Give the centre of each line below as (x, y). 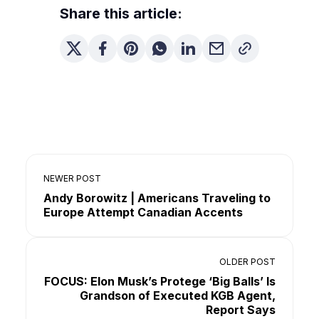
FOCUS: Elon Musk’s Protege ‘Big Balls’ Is (160, 281)
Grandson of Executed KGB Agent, (178, 296)
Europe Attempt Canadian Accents (143, 212)
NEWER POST (72, 178)
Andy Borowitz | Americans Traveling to (157, 198)
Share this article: (121, 14)
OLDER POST (247, 262)
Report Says (241, 310)
